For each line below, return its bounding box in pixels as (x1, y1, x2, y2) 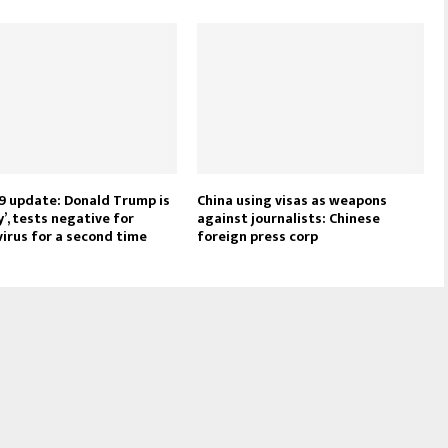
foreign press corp (197, 224, 319, 248)
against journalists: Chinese (197, 206, 381, 230)
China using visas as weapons (197, 188, 388, 212)
